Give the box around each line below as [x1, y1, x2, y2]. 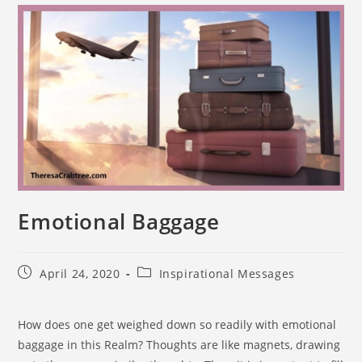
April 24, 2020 [40, 266, 120, 282]
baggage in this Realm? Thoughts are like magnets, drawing [18, 337, 341, 353]
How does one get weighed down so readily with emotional [18, 317, 337, 333]
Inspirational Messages [158, 266, 295, 282]
